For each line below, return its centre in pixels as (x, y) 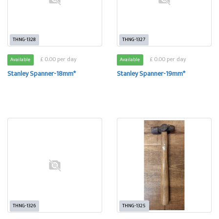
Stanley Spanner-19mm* (151, 74)
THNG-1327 (134, 40)
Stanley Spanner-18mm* (42, 74)
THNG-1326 (24, 206)
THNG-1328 (24, 40)
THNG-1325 (134, 206)
